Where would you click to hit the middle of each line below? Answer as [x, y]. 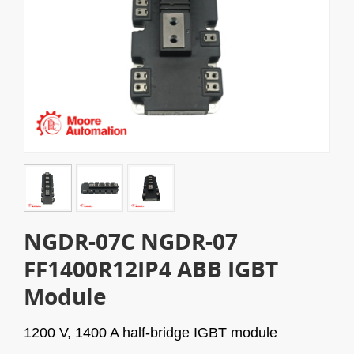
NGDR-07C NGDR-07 [131, 241]
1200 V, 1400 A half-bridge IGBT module [151, 333]
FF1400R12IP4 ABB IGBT [151, 269]
